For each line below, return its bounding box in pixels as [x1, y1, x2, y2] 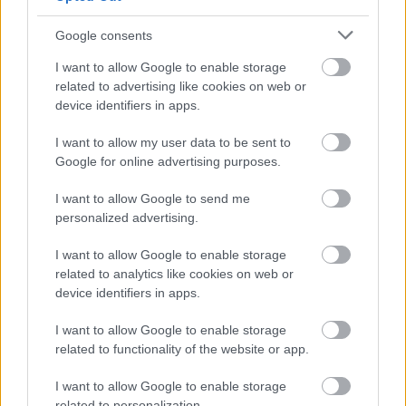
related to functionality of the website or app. [55, 342, 309, 356]
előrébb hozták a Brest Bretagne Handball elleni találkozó [14, 363, 347, 380]
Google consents [55, 27, 152, 43]
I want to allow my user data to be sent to [55, 135, 291, 150]
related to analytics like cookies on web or [55, 266, 294, 281]
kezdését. [14, 383, 72, 400]
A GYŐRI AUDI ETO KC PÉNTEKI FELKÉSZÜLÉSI [23, 292, 350, 310]
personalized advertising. [55, 210, 198, 225]
